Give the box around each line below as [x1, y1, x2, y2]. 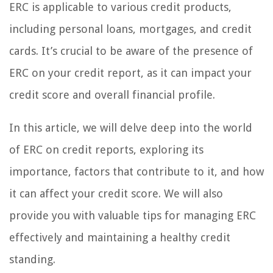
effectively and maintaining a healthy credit [9, 230, 230, 244]
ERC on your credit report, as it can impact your [9, 66, 252, 79]
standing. [9, 252, 55, 266]
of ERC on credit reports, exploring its [9, 143, 204, 156]
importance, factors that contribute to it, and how [9, 165, 264, 178]
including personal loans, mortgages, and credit [9, 22, 252, 35]
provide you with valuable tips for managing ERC [9, 208, 256, 222]
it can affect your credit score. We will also [9, 186, 223, 200]
